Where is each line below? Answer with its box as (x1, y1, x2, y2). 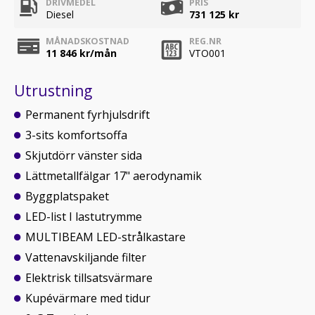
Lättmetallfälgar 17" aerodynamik (25, 168, 202, 184)
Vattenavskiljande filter (25, 250, 146, 265)
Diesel (46, 8, 74, 21)
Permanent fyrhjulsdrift (25, 107, 150, 122)
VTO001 (189, 46, 226, 60)
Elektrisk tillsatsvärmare (25, 270, 153, 285)
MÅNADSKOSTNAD (46, 35, 129, 47)
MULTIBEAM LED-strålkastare (25, 229, 186, 245)
